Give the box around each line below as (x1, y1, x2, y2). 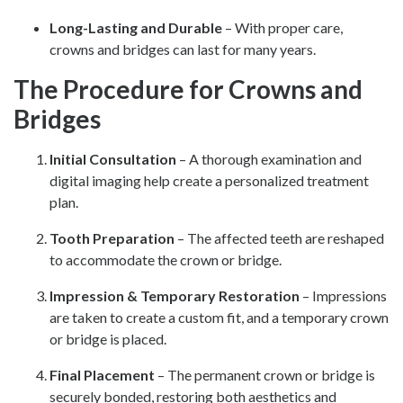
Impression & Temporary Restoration (49, 286, 300, 304)
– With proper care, (222, 18, 343, 36)
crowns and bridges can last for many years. (49, 40, 316, 58)
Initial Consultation (49, 149, 176, 167)
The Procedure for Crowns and (13, 73, 363, 104)
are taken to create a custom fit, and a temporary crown (49, 308, 389, 326)
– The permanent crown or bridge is (155, 365, 375, 383)
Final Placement (49, 365, 155, 383)
